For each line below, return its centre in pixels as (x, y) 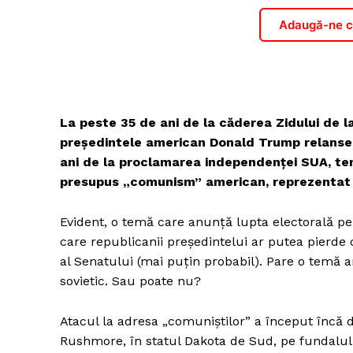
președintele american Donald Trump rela (195, 143)
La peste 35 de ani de (132, 123)
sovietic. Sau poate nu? (130, 281)
